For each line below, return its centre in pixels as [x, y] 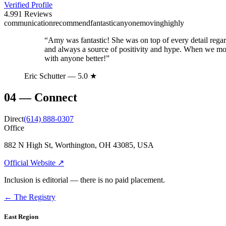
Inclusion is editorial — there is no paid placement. [84, 180]
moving [152, 23]
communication [29, 23]
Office [14, 128]
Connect [56, 97]
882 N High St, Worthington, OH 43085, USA [79, 145]
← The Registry [30, 197]
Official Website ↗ [34, 162]
